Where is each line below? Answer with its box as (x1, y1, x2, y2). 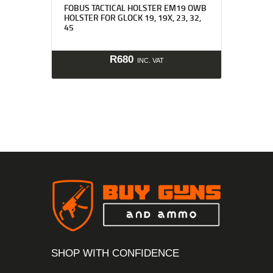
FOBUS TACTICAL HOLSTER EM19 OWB (63, 2, 207, 14)
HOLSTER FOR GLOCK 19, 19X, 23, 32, (63, 12, 201, 24)
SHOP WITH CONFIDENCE (51, 247, 179, 260)
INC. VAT (136, 56, 164, 64)
